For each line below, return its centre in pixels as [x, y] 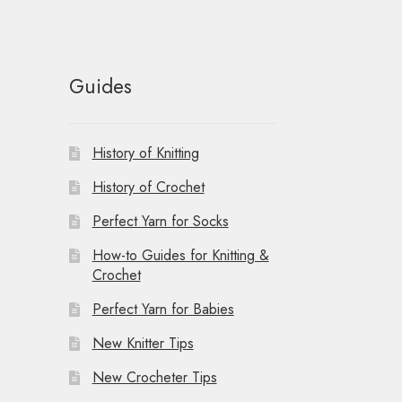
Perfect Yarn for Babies [163, 310]
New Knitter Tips [143, 344]
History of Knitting [145, 153]
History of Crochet [148, 188]
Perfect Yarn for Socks [160, 222]
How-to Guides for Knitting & [180, 256]
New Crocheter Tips [154, 378]
